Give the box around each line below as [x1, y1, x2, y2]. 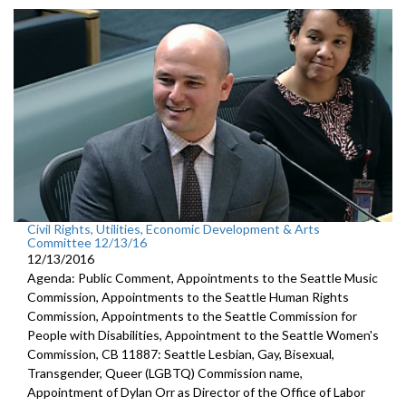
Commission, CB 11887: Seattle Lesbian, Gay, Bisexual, [27, 345, 334, 362]
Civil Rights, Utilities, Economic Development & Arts [27, 220, 320, 237]
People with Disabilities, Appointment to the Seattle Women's [27, 326, 379, 343]
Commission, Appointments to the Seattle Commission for [27, 307, 357, 324]
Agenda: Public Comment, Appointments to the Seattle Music [27, 269, 378, 285]
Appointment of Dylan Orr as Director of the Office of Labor [27, 383, 365, 400]
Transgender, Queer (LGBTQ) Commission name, [27, 364, 303, 381]
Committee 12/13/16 [27, 234, 147, 250]
